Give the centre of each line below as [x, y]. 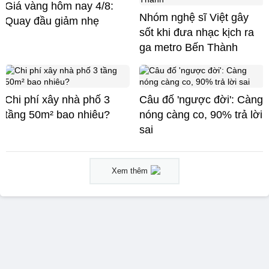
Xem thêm [130, 171]
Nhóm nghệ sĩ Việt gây [194, 18]
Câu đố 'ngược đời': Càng [201, 100]
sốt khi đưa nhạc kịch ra [197, 33]
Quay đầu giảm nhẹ [52, 21]
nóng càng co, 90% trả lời [201, 115]
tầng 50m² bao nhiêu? [57, 115]
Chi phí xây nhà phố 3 [57, 100]
